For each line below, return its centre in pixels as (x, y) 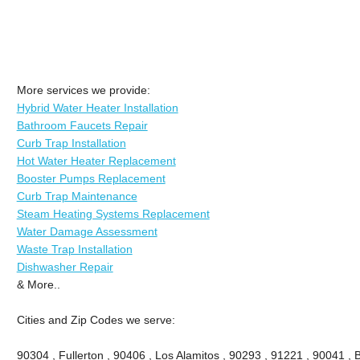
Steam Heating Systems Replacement (113, 213)
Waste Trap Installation (74, 249)
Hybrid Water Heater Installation (97, 107)
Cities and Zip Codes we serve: (96, 319)
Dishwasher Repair (65, 266)
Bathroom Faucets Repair (82, 125)
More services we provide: (83, 90)
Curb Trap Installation (71, 143)
